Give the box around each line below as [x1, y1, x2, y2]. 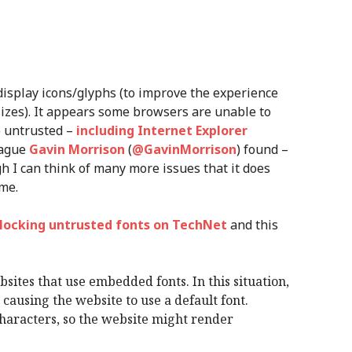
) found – [236, 141, 288, 158]
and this [227, 216, 278, 233]
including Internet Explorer [76, 122, 247, 139]
